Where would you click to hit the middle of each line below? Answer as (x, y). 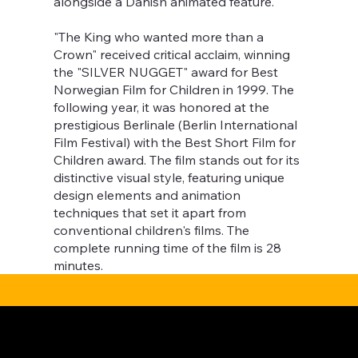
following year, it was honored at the (162, 107)
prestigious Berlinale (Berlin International (176, 125)
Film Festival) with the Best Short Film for (175, 143)
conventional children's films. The (152, 231)
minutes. (79, 266)
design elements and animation (147, 195)
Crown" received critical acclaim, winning (172, 55)
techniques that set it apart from (150, 213)
